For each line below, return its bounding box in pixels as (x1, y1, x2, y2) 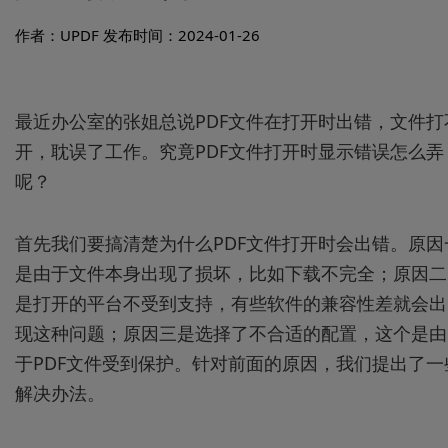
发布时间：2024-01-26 (103, 25, 260, 45)
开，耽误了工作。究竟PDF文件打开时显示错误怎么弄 (15, 139, 444, 163)
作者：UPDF (15, 25, 99, 45)
